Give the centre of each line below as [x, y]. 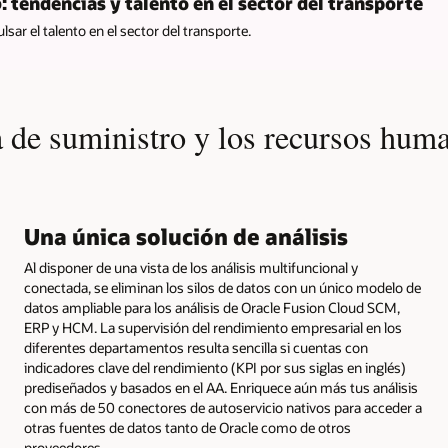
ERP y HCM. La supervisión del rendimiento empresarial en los [212, 327]
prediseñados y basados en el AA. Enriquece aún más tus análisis [220, 387]
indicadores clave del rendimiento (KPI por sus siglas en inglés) [214, 367]
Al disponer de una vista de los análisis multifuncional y [190, 267]
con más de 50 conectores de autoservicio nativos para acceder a [222, 407]
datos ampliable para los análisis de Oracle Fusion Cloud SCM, [211, 307]
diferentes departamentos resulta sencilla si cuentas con [195, 347]
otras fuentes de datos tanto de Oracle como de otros [187, 427]
